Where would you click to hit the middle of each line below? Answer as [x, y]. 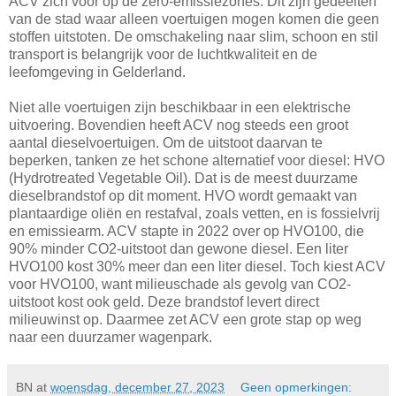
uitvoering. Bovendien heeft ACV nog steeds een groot [179, 125]
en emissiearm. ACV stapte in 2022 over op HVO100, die [187, 231]
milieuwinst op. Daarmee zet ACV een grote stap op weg [185, 319]
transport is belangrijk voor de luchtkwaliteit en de [163, 54]
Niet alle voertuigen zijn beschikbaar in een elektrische [180, 107]
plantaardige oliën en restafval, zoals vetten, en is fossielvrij [194, 213]
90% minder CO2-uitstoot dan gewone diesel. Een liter [179, 248]
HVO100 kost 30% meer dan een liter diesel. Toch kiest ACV [197, 266]
